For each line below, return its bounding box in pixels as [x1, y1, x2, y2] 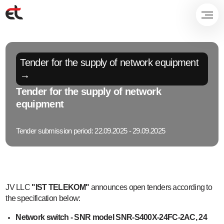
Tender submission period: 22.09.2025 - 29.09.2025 [16, 126, 165, 135]
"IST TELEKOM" [31, 183, 89, 192]
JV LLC [5, 183, 32, 192]
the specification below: [5, 194, 80, 203]
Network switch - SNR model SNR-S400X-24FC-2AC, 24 [15, 213, 207, 222]
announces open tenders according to [89, 183, 212, 192]
